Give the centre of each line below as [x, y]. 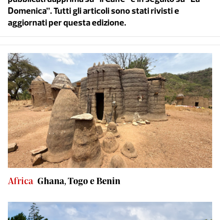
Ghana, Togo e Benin [79, 181]
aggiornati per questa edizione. [67, 23]
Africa [21, 181]
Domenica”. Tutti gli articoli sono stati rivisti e [94, 11]
